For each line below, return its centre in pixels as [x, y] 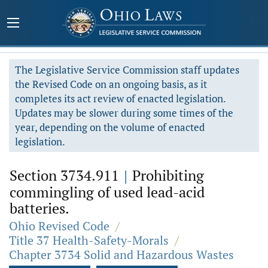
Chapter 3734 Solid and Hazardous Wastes [121, 255]
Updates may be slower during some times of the [124, 113]
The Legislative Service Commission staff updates [127, 70]
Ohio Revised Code [59, 226]
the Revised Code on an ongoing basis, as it [111, 84]
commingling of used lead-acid [107, 192]
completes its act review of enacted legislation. [121, 98]
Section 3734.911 [66, 175]
